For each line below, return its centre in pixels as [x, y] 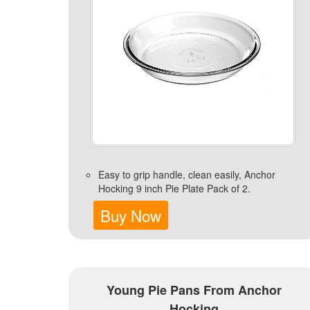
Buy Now [131, 216]
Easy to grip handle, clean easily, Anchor [186, 175]
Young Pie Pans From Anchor [194, 290]
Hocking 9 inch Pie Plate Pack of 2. [174, 189]
